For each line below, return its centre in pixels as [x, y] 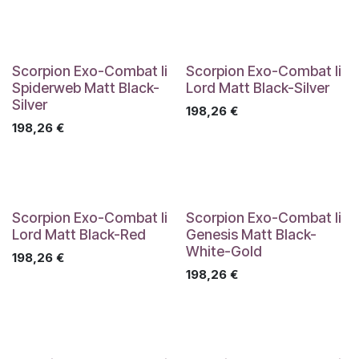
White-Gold [224, 251]
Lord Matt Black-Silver [257, 88]
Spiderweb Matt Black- [86, 88]
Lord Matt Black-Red [79, 234]
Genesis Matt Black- [251, 234]
